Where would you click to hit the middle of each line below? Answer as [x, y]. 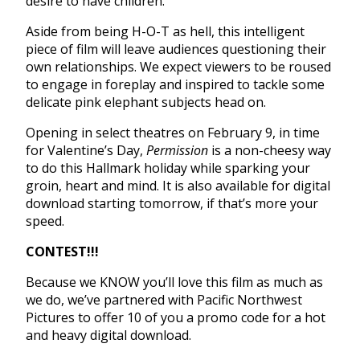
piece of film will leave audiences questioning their [176, 49]
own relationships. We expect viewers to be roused [178, 66]
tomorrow [170, 203]
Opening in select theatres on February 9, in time [173, 132]
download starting [82, 203]
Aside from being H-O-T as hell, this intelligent [165, 31]
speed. [47, 221]
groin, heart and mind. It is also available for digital [178, 185]
